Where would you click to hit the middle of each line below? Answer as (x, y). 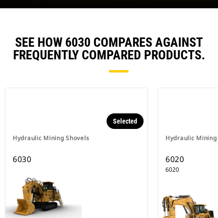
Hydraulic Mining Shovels (51, 138)
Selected (125, 121)
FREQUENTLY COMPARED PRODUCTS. (109, 55)
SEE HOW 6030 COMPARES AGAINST (109, 43)
